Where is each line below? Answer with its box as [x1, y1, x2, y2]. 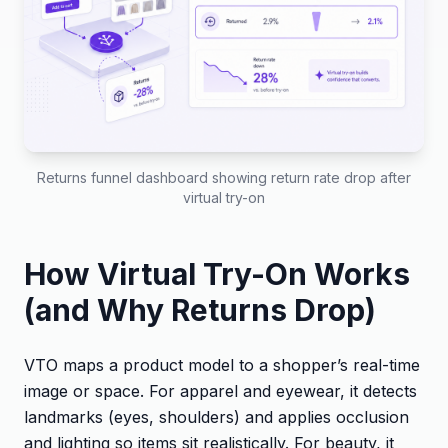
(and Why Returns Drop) [24, 291, 376, 328]
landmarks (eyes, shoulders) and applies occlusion [24, 406, 409, 427]
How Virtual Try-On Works [24, 255, 410, 292]
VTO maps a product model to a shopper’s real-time [24, 354, 420, 375]
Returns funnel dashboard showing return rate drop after [37, 168, 411, 186]
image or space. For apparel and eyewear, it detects [24, 380, 417, 401]
